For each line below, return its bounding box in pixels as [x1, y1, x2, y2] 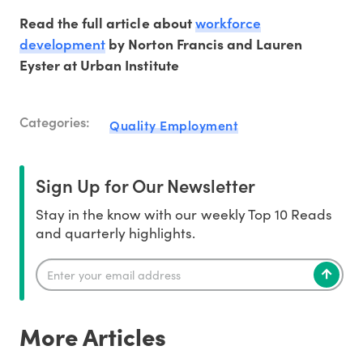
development [19, 32, 106, 53]
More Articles [19, 318, 166, 352]
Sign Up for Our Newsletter [36, 172, 255, 198]
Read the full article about [19, 12, 195, 32]
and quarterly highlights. [36, 222, 196, 242]
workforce [194, 11, 261, 32]
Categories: [19, 112, 90, 131]
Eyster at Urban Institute [19, 54, 179, 75]
